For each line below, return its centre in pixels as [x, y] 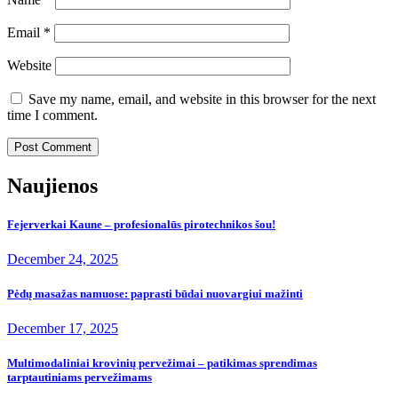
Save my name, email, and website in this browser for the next [202, 99]
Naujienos [52, 185]
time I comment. [52, 115]
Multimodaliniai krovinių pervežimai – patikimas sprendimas [162, 363]
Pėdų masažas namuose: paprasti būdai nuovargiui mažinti [155, 294]
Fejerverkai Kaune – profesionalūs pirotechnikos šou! [141, 224]
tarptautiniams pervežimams [80, 378]
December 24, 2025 [63, 259]
